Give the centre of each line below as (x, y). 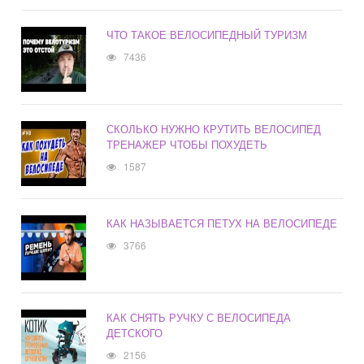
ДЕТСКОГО (135, 333)
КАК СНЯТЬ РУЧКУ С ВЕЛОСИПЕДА (199, 318)
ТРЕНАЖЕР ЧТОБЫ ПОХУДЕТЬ (187, 145)
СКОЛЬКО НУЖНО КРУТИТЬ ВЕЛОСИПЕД (214, 129)
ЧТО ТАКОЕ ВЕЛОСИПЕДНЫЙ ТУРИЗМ (207, 35)
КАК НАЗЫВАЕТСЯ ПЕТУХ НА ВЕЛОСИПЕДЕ (222, 223)
